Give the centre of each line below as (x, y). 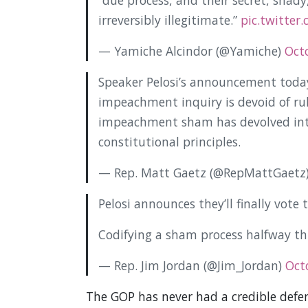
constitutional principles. (169, 142)
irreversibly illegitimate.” (169, 20)
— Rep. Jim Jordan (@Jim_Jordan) (191, 266)
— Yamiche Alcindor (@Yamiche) (191, 51)
